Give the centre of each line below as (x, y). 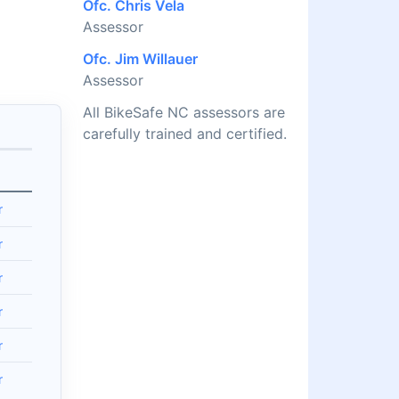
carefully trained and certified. (185, 134)
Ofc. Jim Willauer (140, 59)
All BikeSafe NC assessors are (184, 113)
